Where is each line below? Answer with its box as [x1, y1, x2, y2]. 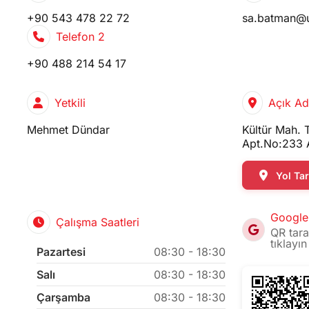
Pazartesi [37, 245, 86, 259]
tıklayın [270, 237, 307, 251]
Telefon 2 [55, 30, 105, 44]
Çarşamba [37, 290, 91, 305]
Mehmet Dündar [26, 123, 110, 137]
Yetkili [54, 96, 86, 110]
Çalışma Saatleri [55, 215, 139, 230]
